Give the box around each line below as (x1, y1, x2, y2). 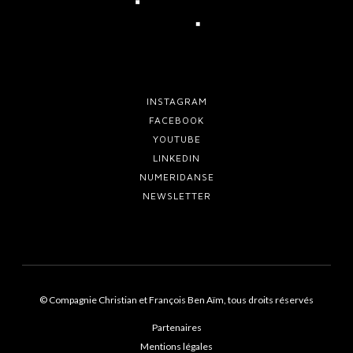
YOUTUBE (152, 132, 201, 145)
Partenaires (151, 321, 202, 333)
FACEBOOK (149, 113, 204, 126)
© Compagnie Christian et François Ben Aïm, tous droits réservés (39, 293, 314, 306)
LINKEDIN (153, 151, 200, 164)
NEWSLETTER (142, 189, 211, 202)
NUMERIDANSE (139, 170, 214, 183)
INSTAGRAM (146, 95, 207, 107)
